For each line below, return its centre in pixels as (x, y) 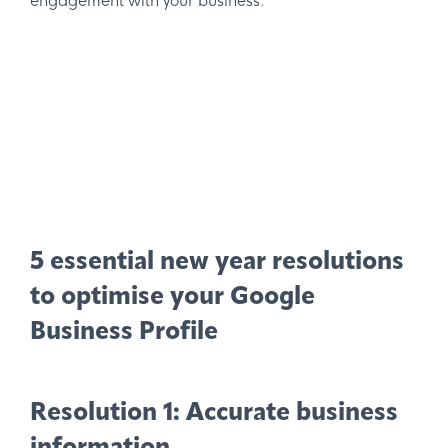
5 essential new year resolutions (217, 263)
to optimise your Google (172, 298)
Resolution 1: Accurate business (214, 413)
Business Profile (124, 333)
